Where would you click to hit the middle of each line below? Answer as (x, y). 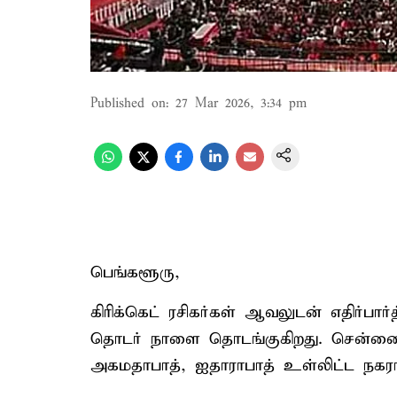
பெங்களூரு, (135, 272)
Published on (128, 104)
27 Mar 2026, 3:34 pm (241, 104)
